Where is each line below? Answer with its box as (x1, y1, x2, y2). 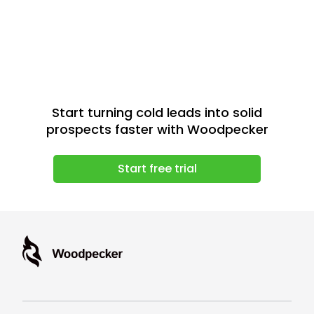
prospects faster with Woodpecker (46, 120, 268, 138)
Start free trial (117, 160, 197, 177)
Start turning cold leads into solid (52, 103, 262, 121)
